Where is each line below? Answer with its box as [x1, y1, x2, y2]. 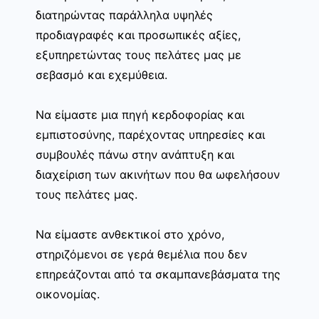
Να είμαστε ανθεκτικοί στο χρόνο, [36, 227, 224, 242]
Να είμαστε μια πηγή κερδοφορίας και [36, 108, 244, 122]
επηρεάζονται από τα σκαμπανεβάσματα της [36, 267, 281, 282]
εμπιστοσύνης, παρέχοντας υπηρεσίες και [36, 127, 265, 142]
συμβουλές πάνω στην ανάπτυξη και [36, 147, 234, 162]
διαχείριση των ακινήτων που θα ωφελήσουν [36, 167, 280, 182]
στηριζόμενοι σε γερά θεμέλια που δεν [36, 247, 247, 262]
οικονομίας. [36, 287, 100, 302]
